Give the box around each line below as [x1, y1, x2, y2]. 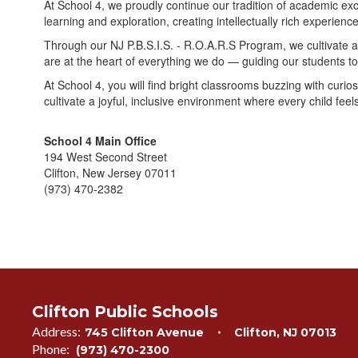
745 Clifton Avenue [85, 325, 204, 340]
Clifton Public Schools [32, 302, 218, 321]
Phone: [32, 341, 70, 356]
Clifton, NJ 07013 [234, 325, 336, 340]
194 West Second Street [44, 149, 167, 165]
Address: [32, 324, 81, 339]
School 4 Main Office [44, 133, 157, 149]
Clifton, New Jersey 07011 [44, 165, 177, 181]
